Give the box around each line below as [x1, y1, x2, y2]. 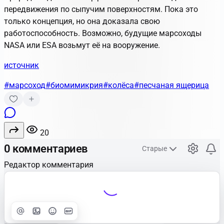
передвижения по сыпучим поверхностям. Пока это [4, 4, 198, 14]
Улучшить [22, 206, 59, 216]
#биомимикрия [45, 80, 103, 90]
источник [4, 60, 39, 70]
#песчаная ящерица [134, 80, 209, 90]
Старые [142, 144, 167, 153]
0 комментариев [4, 142, 87, 155]
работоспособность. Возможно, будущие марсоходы [4, 28, 201, 38]
